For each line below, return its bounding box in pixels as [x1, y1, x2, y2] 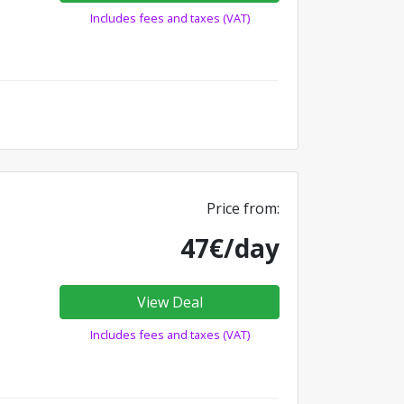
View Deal [136, 292, 203, 313]
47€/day [180, 231, 280, 266]
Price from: [207, 198, 280, 219]
